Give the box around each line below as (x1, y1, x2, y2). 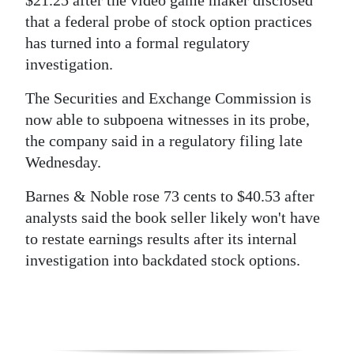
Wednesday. (25, 153, 101, 171)
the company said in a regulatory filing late (25, 132, 303, 149)
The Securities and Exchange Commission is (25, 89, 311, 107)
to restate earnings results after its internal (25, 230, 297, 247)
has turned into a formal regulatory (25, 34, 250, 51)
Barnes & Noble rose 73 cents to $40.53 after (25, 187, 314, 205)
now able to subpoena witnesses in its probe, (25, 111, 310, 128)
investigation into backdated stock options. (25, 251, 300, 269)
